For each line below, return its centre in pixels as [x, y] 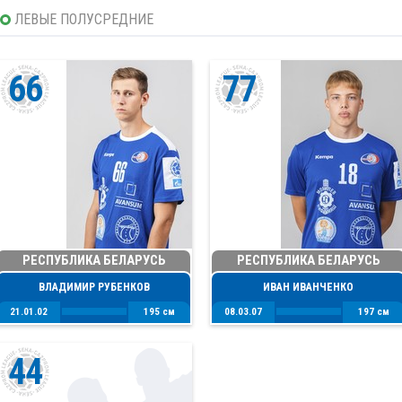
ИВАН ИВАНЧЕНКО [308, 288]
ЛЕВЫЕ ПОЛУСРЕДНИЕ [84, 20]
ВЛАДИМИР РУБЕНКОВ [94, 288]
